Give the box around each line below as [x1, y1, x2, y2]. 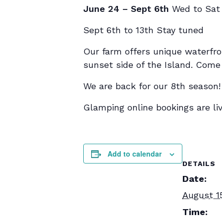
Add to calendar [108, 149, 162, 159]
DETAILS [182, 160, 216, 168]
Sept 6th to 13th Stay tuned [83, 25, 204, 36]
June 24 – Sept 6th [83, 3, 169, 14]
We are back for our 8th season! [83, 81, 221, 92]
